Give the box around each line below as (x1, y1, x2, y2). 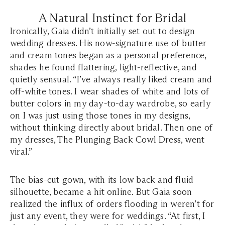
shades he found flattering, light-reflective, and (10, 62, 197, 73)
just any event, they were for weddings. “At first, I (10, 210, 205, 221)
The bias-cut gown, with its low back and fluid (10, 174, 194, 185)
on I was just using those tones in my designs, (10, 110, 190, 121)
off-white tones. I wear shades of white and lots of (10, 86, 209, 97)
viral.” (10, 146, 33, 157)
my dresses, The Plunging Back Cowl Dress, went (10, 134, 205, 145)
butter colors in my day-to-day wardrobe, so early (10, 98, 210, 109)
